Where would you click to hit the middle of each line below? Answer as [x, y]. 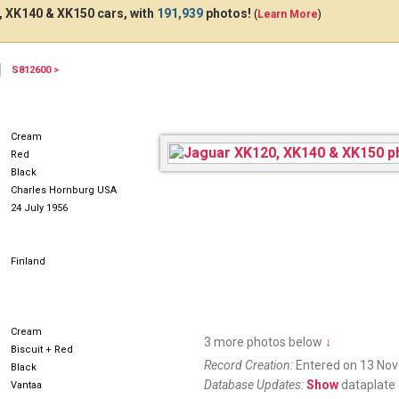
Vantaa [26, 385]
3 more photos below [265, 342]
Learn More [288, 14]
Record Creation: [248, 365]
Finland [28, 261]
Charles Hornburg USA [64, 190]
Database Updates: [254, 385]
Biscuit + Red [42, 350]
